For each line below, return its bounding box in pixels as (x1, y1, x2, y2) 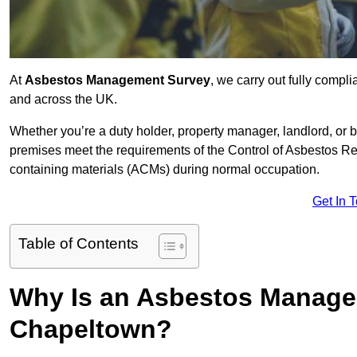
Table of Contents (18, 235, 139, 253)
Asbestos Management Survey (25, 73, 210, 88)
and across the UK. (10, 92, 117, 107)
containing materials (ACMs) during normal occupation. (10, 163, 320, 177)
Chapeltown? (10, 315, 172, 344)
